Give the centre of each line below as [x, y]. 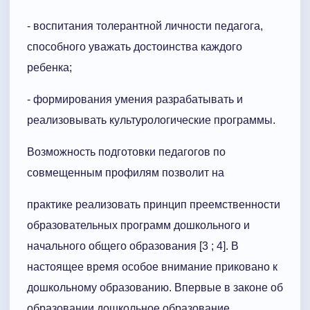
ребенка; [49, 68]
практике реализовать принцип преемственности [154, 205]
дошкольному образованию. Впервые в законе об [155, 288]
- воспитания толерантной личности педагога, [145, 26]
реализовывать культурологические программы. [151, 120]
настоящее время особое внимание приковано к [152, 267]
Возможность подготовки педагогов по [126, 152]
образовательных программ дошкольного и [138, 226]
